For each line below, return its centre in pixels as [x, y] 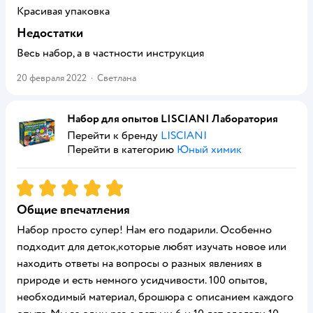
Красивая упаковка [63, 11]
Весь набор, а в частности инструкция [110, 53]
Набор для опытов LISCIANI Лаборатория [173, 119]
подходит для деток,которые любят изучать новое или [152, 247]
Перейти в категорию [122, 150]
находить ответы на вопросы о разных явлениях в [139, 263]
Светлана [117, 78]
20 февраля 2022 [52, 78]
